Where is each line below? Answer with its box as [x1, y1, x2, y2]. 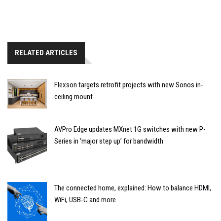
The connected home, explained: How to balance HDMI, [54, 183, 211, 192]
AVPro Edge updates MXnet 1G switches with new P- [54, 124, 206, 134]
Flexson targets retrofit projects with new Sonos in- [54, 80, 203, 89]
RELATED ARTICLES [15, 48, 77, 57]
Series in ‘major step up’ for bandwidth [54, 136, 163, 146]
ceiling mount [54, 92, 93, 101]
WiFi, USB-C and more [54, 195, 116, 204]
